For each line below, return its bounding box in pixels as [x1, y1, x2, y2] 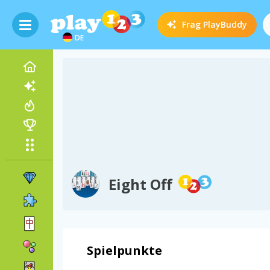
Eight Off [108, 174, 172, 194]
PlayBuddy [203, 19, 248, 30]
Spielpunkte [87, 242, 162, 259]
